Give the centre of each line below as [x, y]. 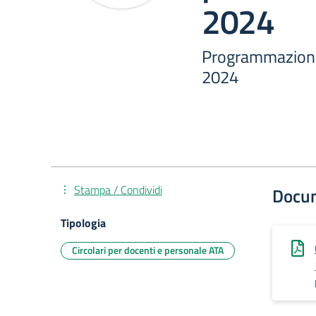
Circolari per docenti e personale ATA [148, 250]
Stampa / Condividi [118, 190]
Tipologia [83, 223]
